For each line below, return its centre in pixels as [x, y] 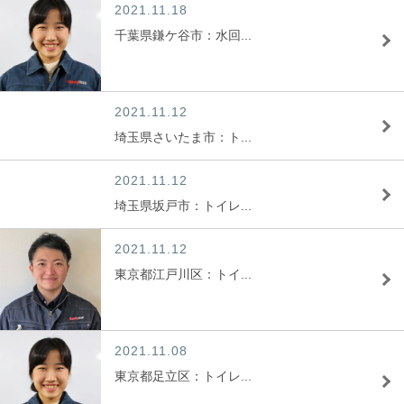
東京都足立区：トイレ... [183, 376]
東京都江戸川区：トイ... [183, 274]
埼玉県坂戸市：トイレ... [183, 206]
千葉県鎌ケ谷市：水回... [183, 35]
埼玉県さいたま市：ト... [183, 137]
